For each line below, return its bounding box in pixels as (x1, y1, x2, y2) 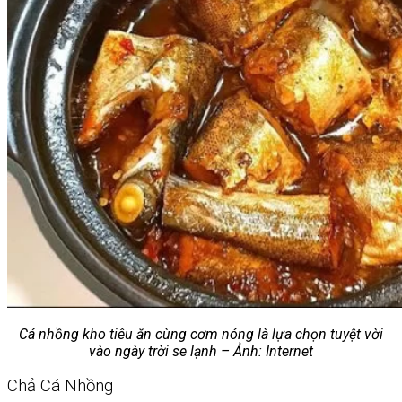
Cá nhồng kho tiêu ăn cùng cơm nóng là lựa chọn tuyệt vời (19, 325, 383, 343)
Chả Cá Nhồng (7, 376, 113, 397)
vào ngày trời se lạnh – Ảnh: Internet (89, 342, 313, 360)
